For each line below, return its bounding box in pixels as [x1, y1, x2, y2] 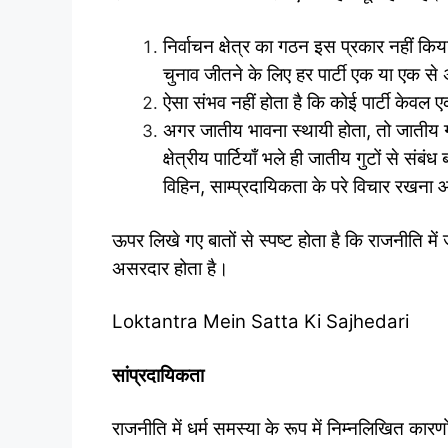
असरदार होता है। [112, 256, 229, 280]
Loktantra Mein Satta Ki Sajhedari [112, 310, 409, 334]
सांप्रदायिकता [112, 363, 204, 387]
